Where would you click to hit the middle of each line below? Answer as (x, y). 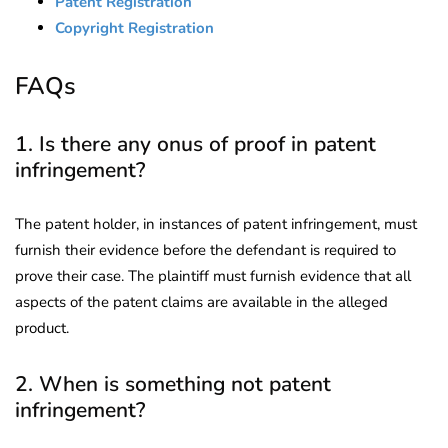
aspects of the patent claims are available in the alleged (201, 301)
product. (42, 327)
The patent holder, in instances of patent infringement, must (216, 223)
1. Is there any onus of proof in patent (195, 143)
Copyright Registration (134, 27)
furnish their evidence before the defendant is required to (205, 249)
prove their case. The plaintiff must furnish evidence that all (213, 275)
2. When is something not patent (173, 383)
